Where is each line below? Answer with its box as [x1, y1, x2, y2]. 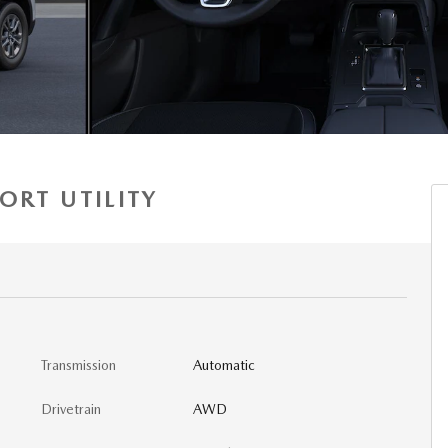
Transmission [41, 357, 116, 373]
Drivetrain [41, 401, 101, 417]
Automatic [192, 357, 255, 373]
